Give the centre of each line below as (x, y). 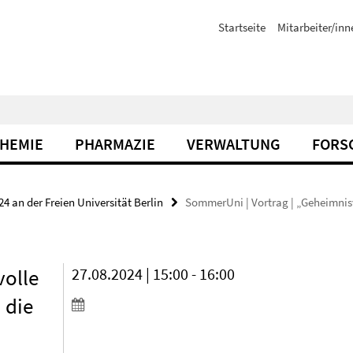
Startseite (242, 27)
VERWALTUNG (234, 144)
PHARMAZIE (115, 144)
